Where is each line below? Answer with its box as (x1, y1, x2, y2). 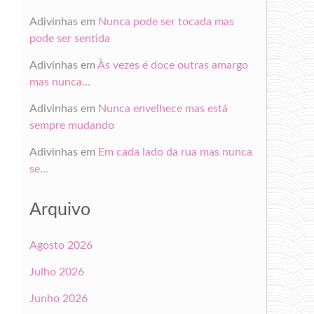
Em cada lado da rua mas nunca (97, 146, 252, 158)
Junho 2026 (29, 292, 88, 304)
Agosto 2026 (29, 239, 93, 251)
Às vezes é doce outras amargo (97, 60, 248, 71)
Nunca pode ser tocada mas (97, 16, 234, 28)
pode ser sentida (29, 33, 110, 45)
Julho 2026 (29, 266, 84, 278)
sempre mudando (29, 120, 114, 132)
